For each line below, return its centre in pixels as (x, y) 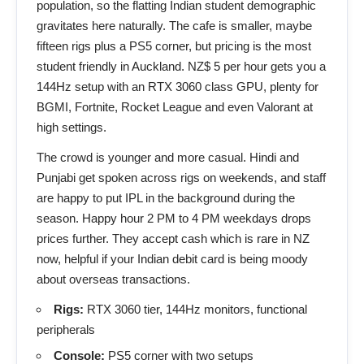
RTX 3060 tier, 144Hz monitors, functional (195, 309)
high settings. (71, 127)
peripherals (66, 329)
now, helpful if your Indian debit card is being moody (172, 258)
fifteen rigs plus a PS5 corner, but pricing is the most (174, 45)
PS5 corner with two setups (179, 355)
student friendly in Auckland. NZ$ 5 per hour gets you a (181, 66)
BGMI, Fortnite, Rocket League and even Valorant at (175, 106)
